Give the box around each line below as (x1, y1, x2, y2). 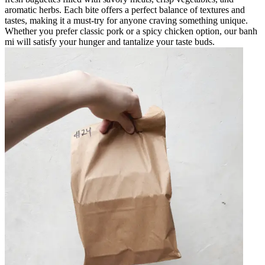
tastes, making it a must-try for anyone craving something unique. (5, 15, 248, 25)
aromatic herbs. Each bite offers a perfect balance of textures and (5, 4, 245, 15)
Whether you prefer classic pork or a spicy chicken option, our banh (5, 25, 257, 36)
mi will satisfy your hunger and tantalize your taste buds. (5, 36, 215, 47)
